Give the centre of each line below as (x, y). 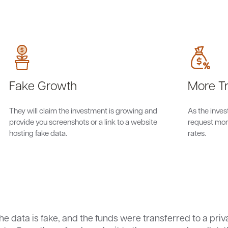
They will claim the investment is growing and (83, 110)
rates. (197, 133)
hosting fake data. (38, 133)
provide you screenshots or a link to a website (83, 122)
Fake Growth (43, 85)
